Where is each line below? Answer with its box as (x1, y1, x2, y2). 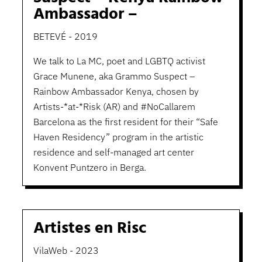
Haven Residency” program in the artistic (33, 131, 204, 143)
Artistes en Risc (33, 215, 146, 242)
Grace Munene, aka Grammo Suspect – (33, 70, 195, 82)
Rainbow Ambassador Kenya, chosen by (33, 85, 199, 98)
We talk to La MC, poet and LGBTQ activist (33, 55, 205, 67)
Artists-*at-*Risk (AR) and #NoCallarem (33, 101, 195, 113)
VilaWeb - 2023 (33, 244, 99, 257)
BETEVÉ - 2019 (33, 30, 98, 43)
